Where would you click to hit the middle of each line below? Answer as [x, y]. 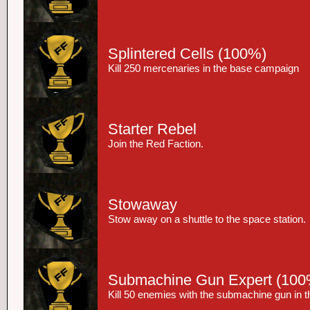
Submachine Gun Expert [190, 280]
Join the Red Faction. [156, 144]
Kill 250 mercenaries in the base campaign [203, 69]
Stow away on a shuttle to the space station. [207, 219]
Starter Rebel [152, 129]
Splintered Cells [161, 54]
